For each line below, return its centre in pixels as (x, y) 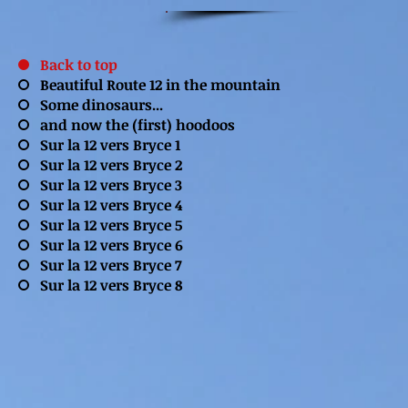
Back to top (79, 65)
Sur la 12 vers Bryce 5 (111, 225)
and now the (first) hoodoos (138, 125)
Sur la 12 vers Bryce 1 (110, 145)
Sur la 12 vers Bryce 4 (111, 205)
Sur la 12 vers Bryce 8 (111, 285)
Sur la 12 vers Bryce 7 (111, 265)
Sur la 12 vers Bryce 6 (112, 245)
